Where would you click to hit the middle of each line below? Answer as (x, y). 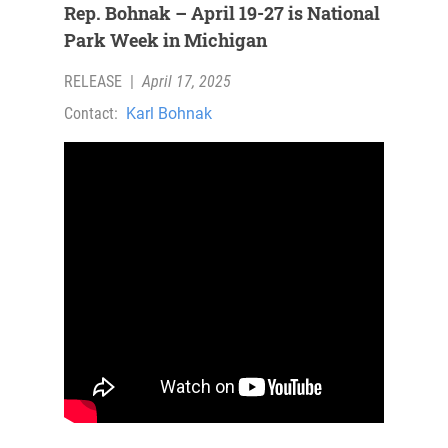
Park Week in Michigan (165, 40)
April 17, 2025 (186, 82)
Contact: (91, 114)
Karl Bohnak (169, 114)
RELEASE (93, 82)
